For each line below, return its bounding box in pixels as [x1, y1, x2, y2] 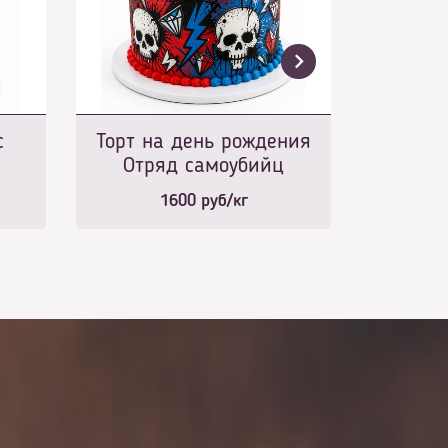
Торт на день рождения [96, 131, 311, 153]
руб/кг [195, 192, 248, 210]
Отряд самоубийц [123, 155, 284, 177]
